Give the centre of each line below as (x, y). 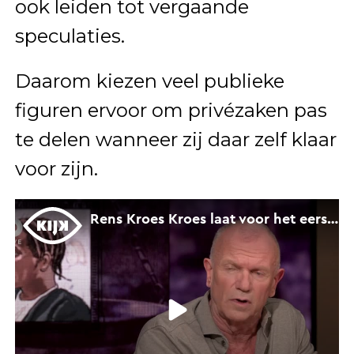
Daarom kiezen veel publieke (149, 81)
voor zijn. (56, 169)
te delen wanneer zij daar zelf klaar (175, 140)
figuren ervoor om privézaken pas (171, 111)
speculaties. (70, 36)
